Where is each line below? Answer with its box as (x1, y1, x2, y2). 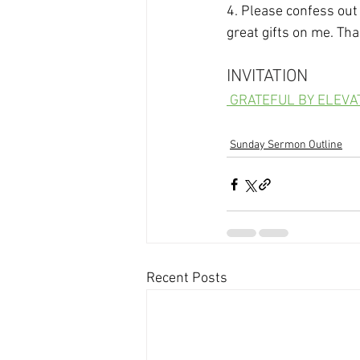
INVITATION (227, 66, 308, 88)
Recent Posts (146, 270, 227, 288)
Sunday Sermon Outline (230, 138, 342, 153)
